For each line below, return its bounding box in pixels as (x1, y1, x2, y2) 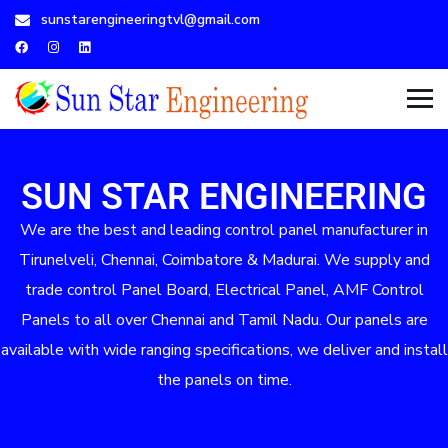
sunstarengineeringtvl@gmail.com (37, 10, 260, 29)
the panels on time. (156, 369, 292, 391)
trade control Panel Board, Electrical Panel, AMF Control (24, 279, 424, 301)
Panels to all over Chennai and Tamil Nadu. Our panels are (20, 309, 428, 331)
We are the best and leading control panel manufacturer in (20, 219, 428, 241)
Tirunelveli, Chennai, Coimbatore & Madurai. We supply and (18, 249, 430, 271)
